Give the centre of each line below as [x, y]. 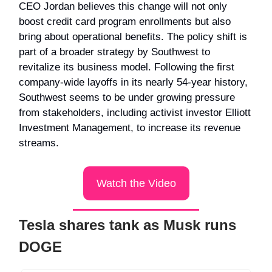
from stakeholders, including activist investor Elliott [135, 112]
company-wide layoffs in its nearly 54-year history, [133, 82]
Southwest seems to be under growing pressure [127, 97]
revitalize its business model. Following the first [127, 67]
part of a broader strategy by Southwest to [114, 52]
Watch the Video [136, 183]
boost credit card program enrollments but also [125, 21]
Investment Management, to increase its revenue [130, 127]
